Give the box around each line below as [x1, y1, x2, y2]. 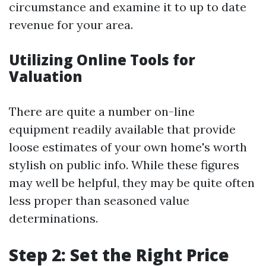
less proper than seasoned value [9, 193, 189, 208]
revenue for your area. [9, 17, 133, 32]
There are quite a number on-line [9, 104, 195, 119]
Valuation [9, 66, 83, 86]
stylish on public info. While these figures [9, 157, 239, 172]
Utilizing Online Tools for [9, 50, 195, 69]
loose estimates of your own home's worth [9, 140, 247, 154]
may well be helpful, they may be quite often [9, 175, 255, 190]
